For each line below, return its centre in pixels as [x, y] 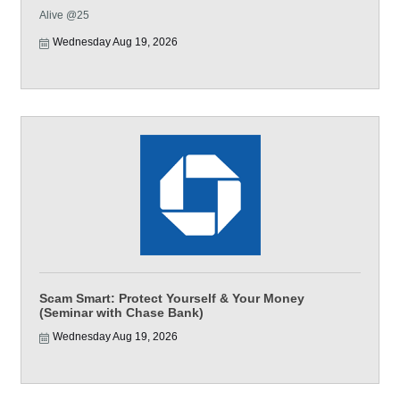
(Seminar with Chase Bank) [121, 312]
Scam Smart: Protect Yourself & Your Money [172, 298]
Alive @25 [64, 15]
